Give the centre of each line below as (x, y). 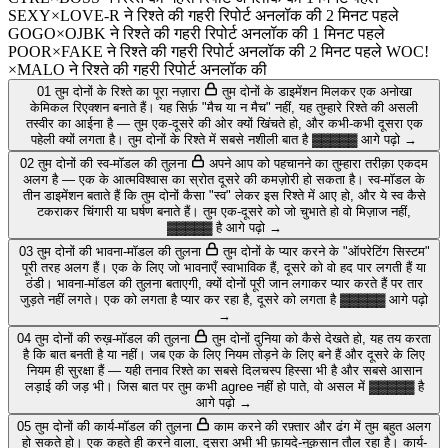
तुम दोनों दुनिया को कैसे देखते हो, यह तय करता (321, 339)
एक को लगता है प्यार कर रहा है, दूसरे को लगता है (222, 300)
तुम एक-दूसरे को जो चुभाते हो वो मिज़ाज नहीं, (307, 212)
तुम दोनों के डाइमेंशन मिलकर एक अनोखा (316, 92)
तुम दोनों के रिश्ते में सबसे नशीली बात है (220, 140)
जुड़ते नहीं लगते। (60, 300)
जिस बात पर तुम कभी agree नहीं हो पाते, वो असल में (242, 387)
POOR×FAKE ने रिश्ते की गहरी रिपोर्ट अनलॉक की (156, 52)
